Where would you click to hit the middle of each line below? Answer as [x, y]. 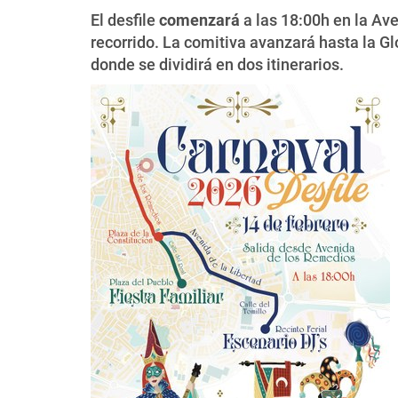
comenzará [199, 20]
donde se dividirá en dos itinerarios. [217, 64]
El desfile [125, 20]
